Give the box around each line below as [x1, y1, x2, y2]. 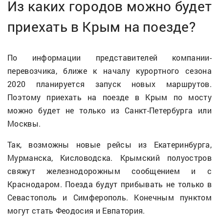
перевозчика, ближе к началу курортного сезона [7, 65, 212, 76]
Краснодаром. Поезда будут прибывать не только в [7, 178, 212, 189]
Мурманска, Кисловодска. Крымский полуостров [7, 152, 212, 163]
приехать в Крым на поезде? [7, 17, 196, 36]
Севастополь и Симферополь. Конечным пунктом [7, 192, 212, 202]
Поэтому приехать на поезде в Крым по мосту [7, 91, 212, 102]
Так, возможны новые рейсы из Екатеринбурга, [7, 139, 212, 150]
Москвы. [7, 118, 41, 129]
